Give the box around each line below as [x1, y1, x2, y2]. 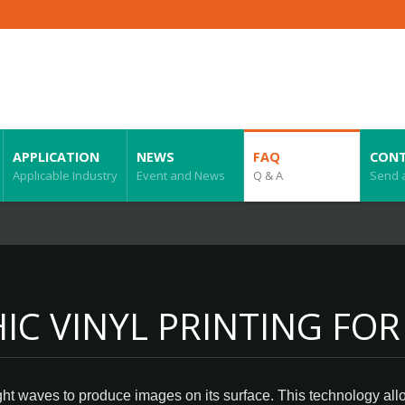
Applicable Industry [13, 167, 118, 184]
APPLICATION [13, 148, 99, 165]
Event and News [137, 167, 225, 184]
